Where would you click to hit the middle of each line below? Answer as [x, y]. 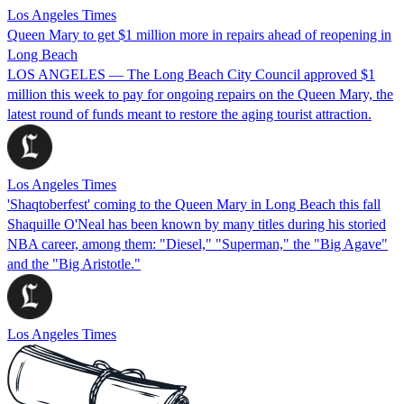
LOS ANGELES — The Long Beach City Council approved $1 [191, 74]
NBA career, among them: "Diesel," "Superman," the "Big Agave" [197, 243]
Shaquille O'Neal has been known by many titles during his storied [197, 224]
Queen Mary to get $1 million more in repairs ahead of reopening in [199, 34]
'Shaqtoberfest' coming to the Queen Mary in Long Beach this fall [194, 204]
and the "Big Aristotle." [74, 263]
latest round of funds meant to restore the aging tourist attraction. [189, 114]
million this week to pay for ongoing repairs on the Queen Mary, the [200, 94]
